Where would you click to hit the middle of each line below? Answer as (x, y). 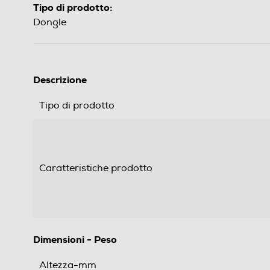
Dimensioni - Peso (75, 240)
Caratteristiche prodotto (96, 168)
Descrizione (60, 80)
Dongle (50, 23)
